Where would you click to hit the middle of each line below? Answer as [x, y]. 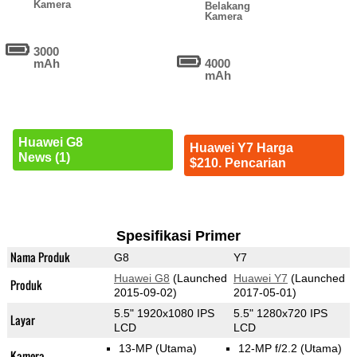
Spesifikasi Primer [178, 236]
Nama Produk [40, 257]
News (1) [44, 157]
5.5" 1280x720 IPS [280, 314]
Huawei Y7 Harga [241, 148]
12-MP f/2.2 [269, 349]
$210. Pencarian [237, 163]
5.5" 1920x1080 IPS [164, 314]
